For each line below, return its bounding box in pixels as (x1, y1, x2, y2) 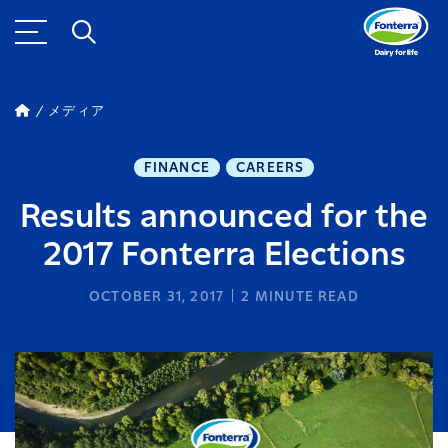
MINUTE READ (250, 290, 359, 304)
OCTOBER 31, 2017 (89, 290, 225, 304)
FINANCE (143, 161, 210, 175)
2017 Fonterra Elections (42, 239, 406, 272)
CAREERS (236, 161, 305, 175)
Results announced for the (20, 201, 428, 234)
